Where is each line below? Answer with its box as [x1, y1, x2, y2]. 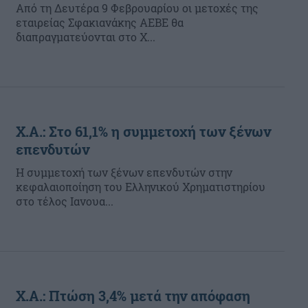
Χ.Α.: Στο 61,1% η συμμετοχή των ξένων [16, 122, 271, 140]
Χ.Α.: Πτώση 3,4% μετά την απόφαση [16, 287, 250, 305]
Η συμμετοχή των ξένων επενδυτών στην [16, 165, 232, 179]
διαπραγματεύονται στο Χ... [16, 30, 155, 44]
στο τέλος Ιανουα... [16, 194, 113, 208]
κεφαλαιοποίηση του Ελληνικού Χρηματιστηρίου [16, 179, 265, 194]
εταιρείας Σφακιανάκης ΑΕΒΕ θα [16, 15, 184, 30]
